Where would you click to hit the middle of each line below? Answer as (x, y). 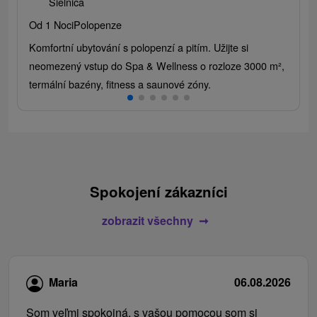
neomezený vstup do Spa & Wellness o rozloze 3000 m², (157, 65)
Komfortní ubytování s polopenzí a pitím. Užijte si (139, 47)
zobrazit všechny (147, 220)
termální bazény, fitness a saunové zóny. (120, 83)
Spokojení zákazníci (158, 191)
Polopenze (98, 24)
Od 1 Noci (51, 24)
